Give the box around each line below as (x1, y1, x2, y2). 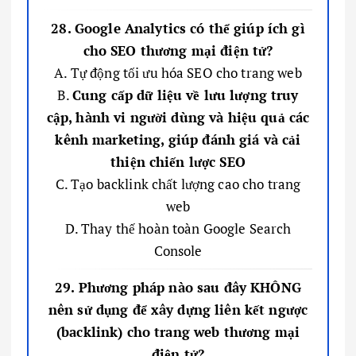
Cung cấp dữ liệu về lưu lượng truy (72, 85, 299, 104)
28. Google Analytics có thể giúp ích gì (51, 18, 305, 37)
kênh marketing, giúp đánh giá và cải (55, 130, 301, 149)
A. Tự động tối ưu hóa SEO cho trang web (54, 63, 302, 82)
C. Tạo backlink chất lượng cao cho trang (55, 174, 301, 193)
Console (153, 241, 203, 260)
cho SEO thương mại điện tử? (83, 41, 273, 60)
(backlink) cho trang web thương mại (56, 322, 300, 341)
